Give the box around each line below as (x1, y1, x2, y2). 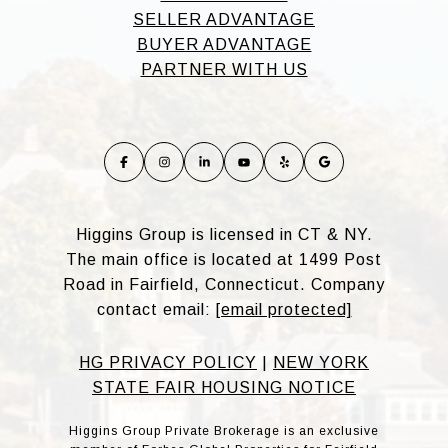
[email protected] (215, 301, 352, 319)
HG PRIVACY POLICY (79, 354, 257, 372)
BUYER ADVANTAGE (136, 36, 312, 54)
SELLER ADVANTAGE (133, 11, 315, 29)
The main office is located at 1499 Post (66, 251, 382, 269)
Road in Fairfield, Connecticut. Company (63, 276, 385, 294)
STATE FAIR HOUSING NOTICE (92, 379, 356, 397)
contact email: (96, 301, 216, 319)
